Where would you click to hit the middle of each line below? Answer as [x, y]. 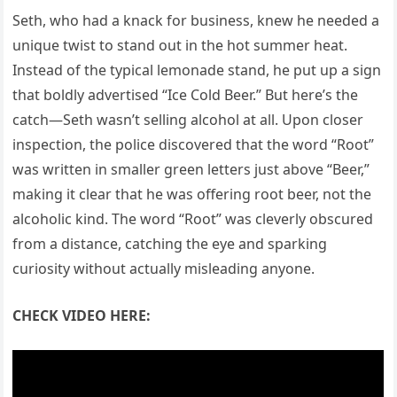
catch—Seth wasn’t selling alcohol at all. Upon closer [188, 120]
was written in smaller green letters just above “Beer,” [191, 170]
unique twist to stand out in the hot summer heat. [180, 46]
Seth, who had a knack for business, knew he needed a [196, 21]
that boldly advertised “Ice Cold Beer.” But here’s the [186, 95]
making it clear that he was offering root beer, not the [192, 195]
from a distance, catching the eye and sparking [170, 244]
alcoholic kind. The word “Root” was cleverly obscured [193, 219]
